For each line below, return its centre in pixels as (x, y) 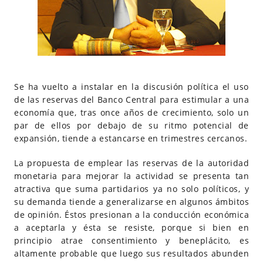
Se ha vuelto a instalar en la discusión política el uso (131, 87)
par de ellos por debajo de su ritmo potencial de (131, 125)
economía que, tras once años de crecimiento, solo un (131, 112)
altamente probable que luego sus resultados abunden (131, 253)
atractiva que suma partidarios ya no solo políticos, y (131, 189)
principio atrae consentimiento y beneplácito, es (131, 240)
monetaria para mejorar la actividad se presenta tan (131, 176)
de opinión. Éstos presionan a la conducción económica (131, 215)
